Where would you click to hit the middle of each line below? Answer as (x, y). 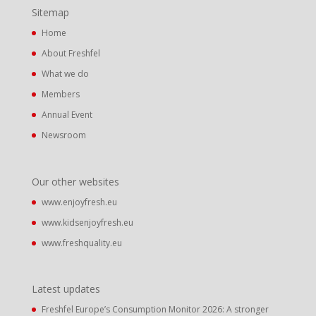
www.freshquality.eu (81, 243)
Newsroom (63, 135)
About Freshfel (71, 54)
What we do (65, 74)
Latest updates (66, 288)
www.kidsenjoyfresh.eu (87, 222)
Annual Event (67, 115)
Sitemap (50, 13)
